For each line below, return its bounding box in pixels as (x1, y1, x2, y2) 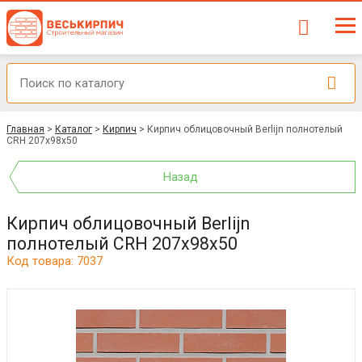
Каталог (55, 124, 92, 135)
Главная (6, 124, 44, 135)
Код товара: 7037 (6, 254, 103, 268)
